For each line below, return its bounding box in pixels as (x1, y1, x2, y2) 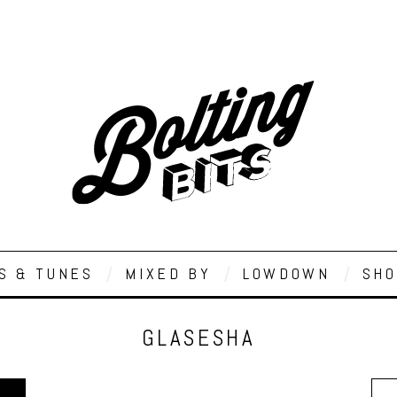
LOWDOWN (243, 263, 331, 284)
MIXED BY (125, 263, 212, 284)
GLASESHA (141, 324, 256, 352)
